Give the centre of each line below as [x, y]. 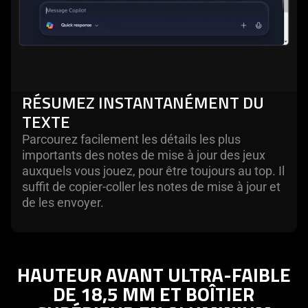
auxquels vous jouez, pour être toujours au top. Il [153, 170]
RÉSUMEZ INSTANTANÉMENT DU [143, 102]
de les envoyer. [63, 202]
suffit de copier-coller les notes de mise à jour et [151, 186]
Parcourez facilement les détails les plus [131, 139]
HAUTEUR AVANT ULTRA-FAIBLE [154, 274]
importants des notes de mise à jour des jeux [144, 155]
